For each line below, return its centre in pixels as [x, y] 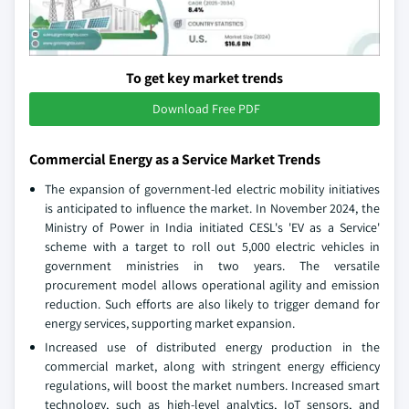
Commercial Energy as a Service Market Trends [175, 160]
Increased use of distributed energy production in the [212, 347]
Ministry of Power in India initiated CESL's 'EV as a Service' [212, 228]
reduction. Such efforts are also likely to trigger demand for [212, 304]
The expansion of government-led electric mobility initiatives [212, 189]
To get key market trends [204, 79]
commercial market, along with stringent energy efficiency [212, 367]
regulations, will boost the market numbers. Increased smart [212, 386]
